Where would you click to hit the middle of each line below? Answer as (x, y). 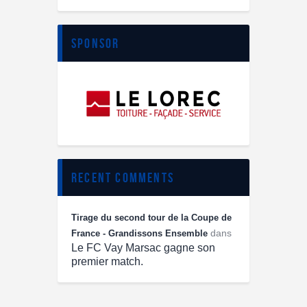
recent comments (123, 178)
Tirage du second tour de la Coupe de (151, 218)
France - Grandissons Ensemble (139, 234)
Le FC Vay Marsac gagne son (143, 248)
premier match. (107, 262)
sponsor (96, 44)
